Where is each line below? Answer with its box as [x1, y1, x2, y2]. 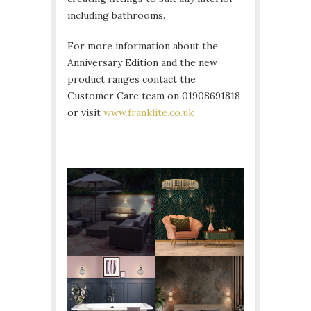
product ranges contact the [67, 72, 196, 85]
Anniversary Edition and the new [67, 56, 217, 69]
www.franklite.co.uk [103, 106, 194, 119]
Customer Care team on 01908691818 [67, 89, 240, 102]
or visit [67, 106, 103, 119]
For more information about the [67, 39, 218, 52]
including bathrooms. [67, 8, 165, 22]
